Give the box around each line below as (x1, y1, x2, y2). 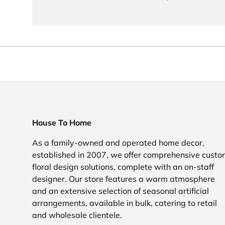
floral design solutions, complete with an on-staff (32, 161, 214, 172)
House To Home (32, 117, 91, 128)
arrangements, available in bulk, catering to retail (32, 197, 217, 208)
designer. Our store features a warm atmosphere (32, 173, 215, 184)
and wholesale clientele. (32, 209, 122, 220)
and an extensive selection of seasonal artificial (32, 185, 209, 196)
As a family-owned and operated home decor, (32, 137, 204, 148)
